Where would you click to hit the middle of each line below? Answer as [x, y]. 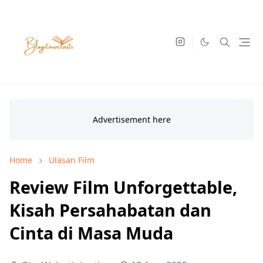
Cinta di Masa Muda [91, 233]
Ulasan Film [72, 160]
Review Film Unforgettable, [123, 187]
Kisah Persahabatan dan [110, 210]
